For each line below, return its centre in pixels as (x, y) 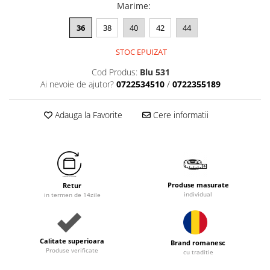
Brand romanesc (198, 243)
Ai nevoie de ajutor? (77, 84)
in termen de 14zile (72, 195)
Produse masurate (198, 184)
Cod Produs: (114, 72)
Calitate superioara (72, 240)
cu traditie (198, 252)
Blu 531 (155, 72)
